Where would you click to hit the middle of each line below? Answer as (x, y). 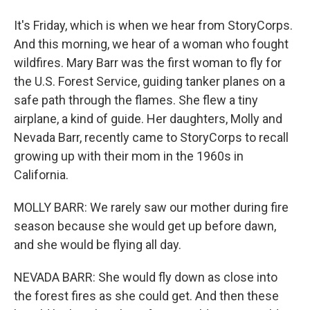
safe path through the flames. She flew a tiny (136, 100)
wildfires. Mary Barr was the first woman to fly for (148, 63)
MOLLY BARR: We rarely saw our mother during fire (151, 207)
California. (41, 175)
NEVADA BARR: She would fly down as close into (146, 277)
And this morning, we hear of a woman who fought (151, 44)
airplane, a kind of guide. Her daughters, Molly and (148, 119)
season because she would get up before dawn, (145, 226)
